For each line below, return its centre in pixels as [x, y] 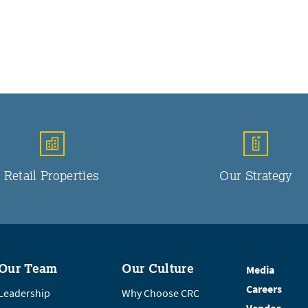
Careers [264, 289]
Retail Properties [52, 175]
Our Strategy [256, 175]
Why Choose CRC [161, 293]
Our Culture [158, 268]
